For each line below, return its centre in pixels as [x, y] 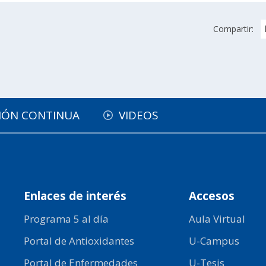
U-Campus [214, 241]
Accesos [211, 196]
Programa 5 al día [66, 219]
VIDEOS [139, 115]
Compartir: [233, 29]
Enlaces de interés [75, 196]
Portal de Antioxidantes [79, 241]
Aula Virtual [217, 219]
